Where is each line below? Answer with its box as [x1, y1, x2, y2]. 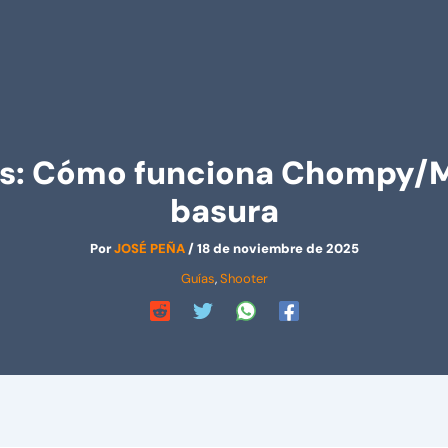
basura [169, 190, 279, 232]
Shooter [219, 270, 268, 287]
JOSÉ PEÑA [113, 240, 188, 257]
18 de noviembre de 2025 [196, 240, 359, 257]
